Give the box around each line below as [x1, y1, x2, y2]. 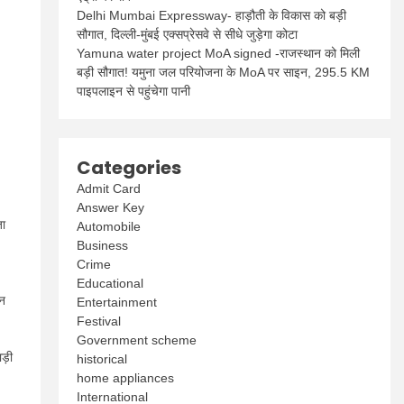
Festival [77, 314, 122, 328]
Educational [77, 276, 144, 290]
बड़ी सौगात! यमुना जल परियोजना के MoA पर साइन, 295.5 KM [77, 65, 371, 79]
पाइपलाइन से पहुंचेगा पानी [77, 84, 191, 98]
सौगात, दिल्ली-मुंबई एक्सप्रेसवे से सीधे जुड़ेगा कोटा [77, 27, 298, 41]
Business [77, 238, 129, 252]
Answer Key [77, 200, 145, 215]
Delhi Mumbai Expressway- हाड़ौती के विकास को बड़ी [77, 8, 347, 23]
